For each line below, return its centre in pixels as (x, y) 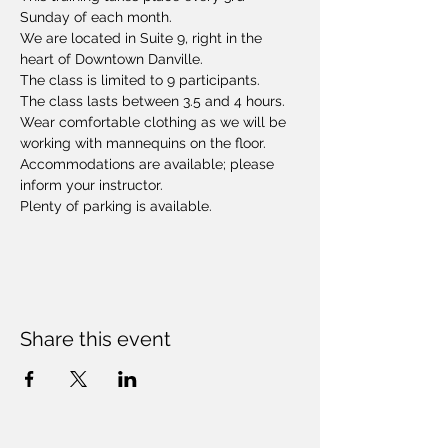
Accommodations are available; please (149, 164)
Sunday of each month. (98, 17)
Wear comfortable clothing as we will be (155, 122)
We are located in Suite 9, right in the (143, 38)
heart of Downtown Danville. (111, 59)
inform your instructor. (91, 185)
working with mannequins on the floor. (145, 143)
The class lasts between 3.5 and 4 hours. (154, 101)
